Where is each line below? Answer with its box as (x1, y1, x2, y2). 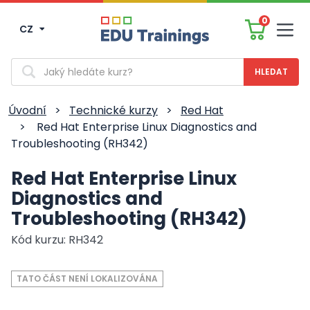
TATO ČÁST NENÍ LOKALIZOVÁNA (17, 273, 158, 284)
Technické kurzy (69, 102, 158, 118)
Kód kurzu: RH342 (11, 232, 103, 248)
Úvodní (8, 102, 46, 118)
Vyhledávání (10, 57, 73, 71)
